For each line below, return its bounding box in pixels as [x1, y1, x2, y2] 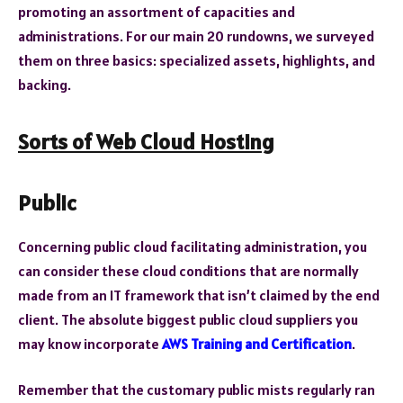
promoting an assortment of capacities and [18, 3, 295, 22]
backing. [18, 76, 71, 94]
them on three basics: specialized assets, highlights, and [18, 51, 375, 70]
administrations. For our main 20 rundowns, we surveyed [18, 27, 374, 46]
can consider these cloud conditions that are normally [18, 261, 359, 280]
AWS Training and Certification [162, 334, 352, 353]
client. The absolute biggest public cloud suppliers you [18, 309, 358, 328]
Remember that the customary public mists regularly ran [18, 381, 375, 399]
